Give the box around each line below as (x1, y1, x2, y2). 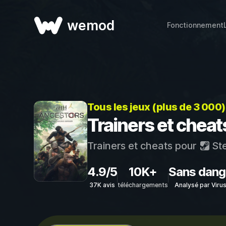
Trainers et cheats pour (87, 140, 199, 152)
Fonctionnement (166, 21, 223, 29)
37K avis (89, 181, 115, 189)
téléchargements (118, 181, 168, 189)
